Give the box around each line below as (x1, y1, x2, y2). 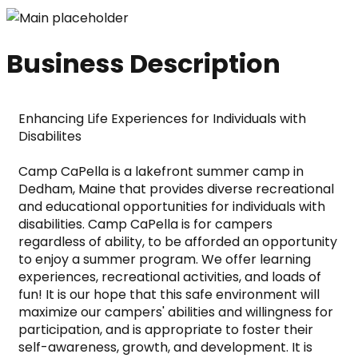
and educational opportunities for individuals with (18, 197, 325, 216)
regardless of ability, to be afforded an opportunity (18, 232, 337, 251)
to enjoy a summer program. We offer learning (18, 249, 311, 268)
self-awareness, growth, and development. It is (18, 337, 312, 356)
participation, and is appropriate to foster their (18, 320, 313, 339)
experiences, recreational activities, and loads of (18, 267, 321, 286)
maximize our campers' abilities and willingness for (18, 302, 333, 321)
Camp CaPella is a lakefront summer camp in (18, 161, 304, 181)
